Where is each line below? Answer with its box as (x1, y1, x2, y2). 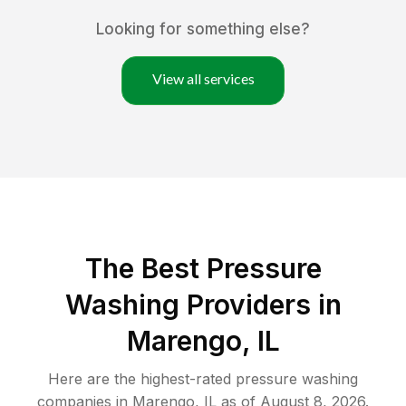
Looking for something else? (96, 20, 310, 39)
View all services (151, 70, 255, 88)
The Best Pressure (84, 252, 322, 285)
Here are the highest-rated (48, 370, 236, 389)
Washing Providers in (64, 288, 342, 322)
